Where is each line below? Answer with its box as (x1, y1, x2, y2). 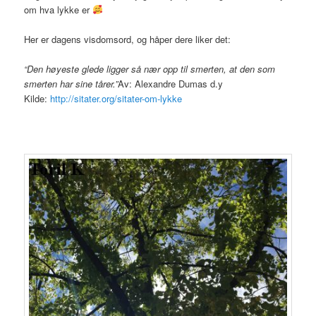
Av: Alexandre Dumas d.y (118, 76, 224, 90)
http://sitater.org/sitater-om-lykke (50, 91, 183, 105)
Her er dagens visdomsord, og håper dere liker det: (24, 32, 231, 46)
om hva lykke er (24, 2, 93, 16)
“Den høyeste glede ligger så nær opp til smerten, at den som (24, 61, 276, 75)
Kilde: (24, 91, 51, 105)
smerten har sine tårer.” (24, 76, 119, 90)
